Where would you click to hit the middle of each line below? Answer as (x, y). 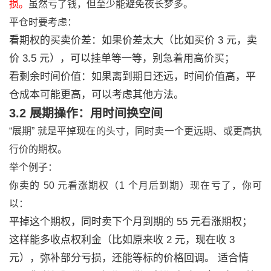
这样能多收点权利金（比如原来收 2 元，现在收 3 (122, 240)
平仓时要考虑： (43, 22)
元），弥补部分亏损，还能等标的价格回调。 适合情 (129, 258)
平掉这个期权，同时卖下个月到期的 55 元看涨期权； (131, 222)
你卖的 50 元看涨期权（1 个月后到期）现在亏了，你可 (135, 185)
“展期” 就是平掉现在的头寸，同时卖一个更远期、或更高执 (135, 131)
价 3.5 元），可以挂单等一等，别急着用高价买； (122, 58)
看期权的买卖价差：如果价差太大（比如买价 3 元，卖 (133, 40)
